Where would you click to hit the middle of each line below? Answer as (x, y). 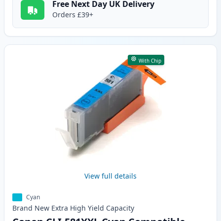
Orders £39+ (73, 15)
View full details (110, 176)
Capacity (120, 208)
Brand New (31, 208)
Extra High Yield (78, 208)
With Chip (150, 61)
